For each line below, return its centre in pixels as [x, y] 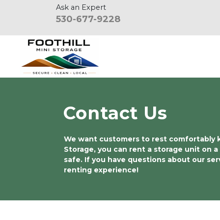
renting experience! [101, 170]
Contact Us [115, 113]
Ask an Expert [81, 7]
